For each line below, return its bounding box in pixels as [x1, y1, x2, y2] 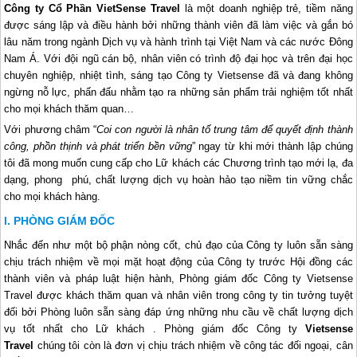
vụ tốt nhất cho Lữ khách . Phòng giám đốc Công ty [4, 323, 305, 335]
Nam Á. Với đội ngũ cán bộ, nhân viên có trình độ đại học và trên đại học [4, 53, 353, 65]
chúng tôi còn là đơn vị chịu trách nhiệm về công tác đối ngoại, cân [33, 339, 353, 352]
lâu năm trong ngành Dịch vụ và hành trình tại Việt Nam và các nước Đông [4, 36, 353, 49]
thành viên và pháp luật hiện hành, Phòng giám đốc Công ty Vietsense [4, 273, 353, 285]
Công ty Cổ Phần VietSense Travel [4, 2, 180, 15]
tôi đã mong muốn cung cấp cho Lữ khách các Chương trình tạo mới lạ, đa [4, 157, 353, 170]
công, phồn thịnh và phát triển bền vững [4, 140, 192, 153]
